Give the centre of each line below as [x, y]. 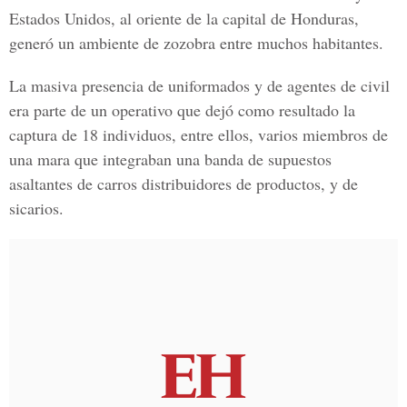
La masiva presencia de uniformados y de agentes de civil [199, 85]
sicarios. [36, 208]
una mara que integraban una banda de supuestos [170, 159]
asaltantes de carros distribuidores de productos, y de [184, 184]
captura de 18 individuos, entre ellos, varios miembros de [199, 134]
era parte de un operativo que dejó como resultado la [182, 110]
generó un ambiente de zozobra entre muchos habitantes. [196, 43]
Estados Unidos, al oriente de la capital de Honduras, [184, 18]
